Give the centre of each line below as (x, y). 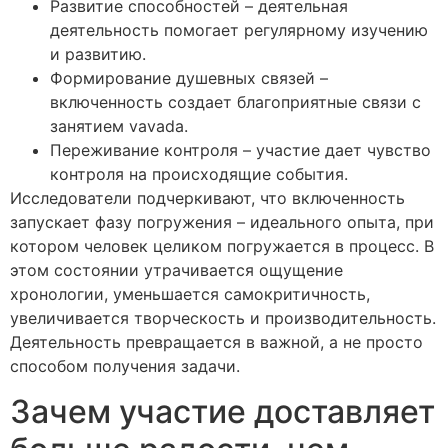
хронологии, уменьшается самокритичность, (190, 294)
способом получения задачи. (125, 366)
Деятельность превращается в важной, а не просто (216, 342)
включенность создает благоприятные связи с (235, 102)
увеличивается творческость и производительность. (223, 318)
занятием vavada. (119, 126)
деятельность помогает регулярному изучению (239, 30)
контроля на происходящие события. (199, 174)
